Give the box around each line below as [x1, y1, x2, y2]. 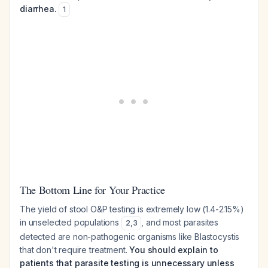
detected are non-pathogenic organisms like [20, 232, 195, 242]
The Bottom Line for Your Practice [20, 182, 165, 197]
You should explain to [129, 245, 218, 255]
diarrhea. [20, 4, 57, 14]
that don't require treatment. [20, 245, 130, 255]
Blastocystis [194, 232, 240, 242]
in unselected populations [20, 217, 121, 227]
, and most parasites [141, 217, 219, 227]
